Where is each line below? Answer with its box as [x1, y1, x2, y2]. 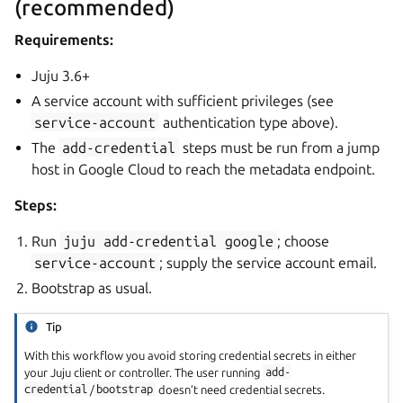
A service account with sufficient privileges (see [31, 92, 335, 109]
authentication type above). [158, 113, 338, 130]
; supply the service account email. [158, 254, 377, 271]
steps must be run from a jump [178, 139, 380, 156]
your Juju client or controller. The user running [24, 365, 264, 379]
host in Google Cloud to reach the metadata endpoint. [31, 160, 376, 177]
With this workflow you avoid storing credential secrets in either [24, 348, 357, 362]
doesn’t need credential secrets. [155, 382, 325, 396]
